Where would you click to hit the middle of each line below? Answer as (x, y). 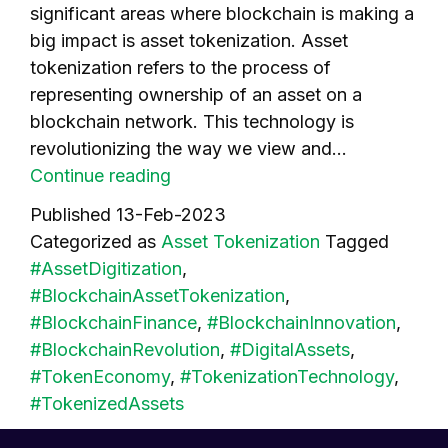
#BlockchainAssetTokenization (157, 295)
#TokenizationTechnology (287, 376)
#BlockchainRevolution (125, 349)
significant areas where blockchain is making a (222, 13)
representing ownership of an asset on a (196, 94)
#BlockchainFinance (113, 322)
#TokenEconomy (100, 376)
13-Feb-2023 (171, 214)
